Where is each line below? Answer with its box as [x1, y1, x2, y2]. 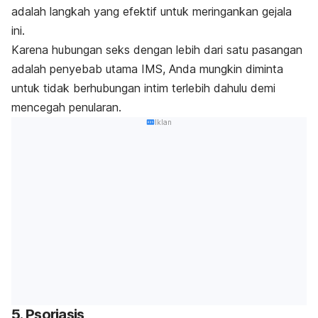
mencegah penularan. [11, 99, 121, 114]
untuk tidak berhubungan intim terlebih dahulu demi [11, 80, 275, 95]
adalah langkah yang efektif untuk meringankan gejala [11, 4, 292, 18]
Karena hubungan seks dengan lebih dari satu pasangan [11, 42, 302, 57]
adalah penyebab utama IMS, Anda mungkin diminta [11, 61, 283, 76]
